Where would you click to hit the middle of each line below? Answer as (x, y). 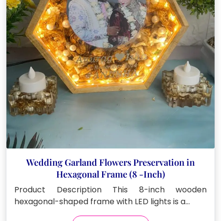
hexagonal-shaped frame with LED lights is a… (102, 201)
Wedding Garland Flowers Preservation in (110, 162)
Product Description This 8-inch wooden (110, 189)
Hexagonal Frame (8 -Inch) (110, 174)
